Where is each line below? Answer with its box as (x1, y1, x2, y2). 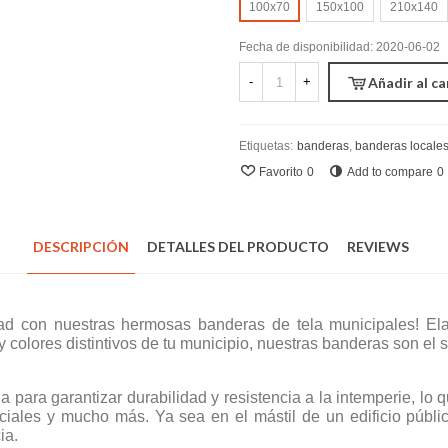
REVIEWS (347, 238, 409, 255)
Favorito (259, 165, 303, 179)
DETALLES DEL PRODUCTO (147, 238, 329, 255)
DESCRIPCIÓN (33, 238, 129, 255)
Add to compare (347, 165, 433, 179)
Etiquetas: (239, 139, 293, 153)
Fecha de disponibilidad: (239, 40, 376, 54)
